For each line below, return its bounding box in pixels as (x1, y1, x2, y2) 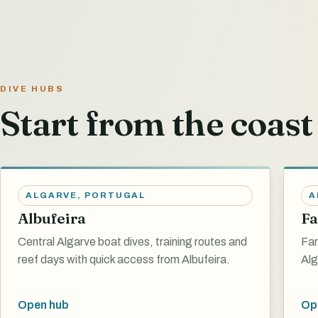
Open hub (18, 299, 69, 312)
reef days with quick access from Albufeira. (18, 253, 230, 265)
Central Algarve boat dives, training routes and (18, 235, 247, 248)
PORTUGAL (84, 191, 146, 200)
